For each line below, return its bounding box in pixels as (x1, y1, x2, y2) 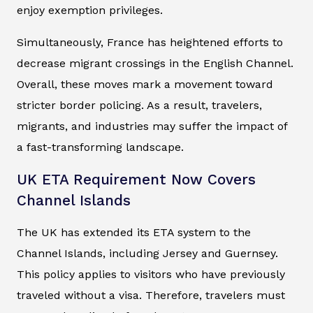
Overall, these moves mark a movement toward (17, 78, 273, 92)
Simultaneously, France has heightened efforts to (17, 36, 283, 50)
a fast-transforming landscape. (17, 140, 184, 154)
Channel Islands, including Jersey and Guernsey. (17, 247, 278, 261)
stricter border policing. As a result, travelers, (17, 99, 262, 112)
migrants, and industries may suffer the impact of (17, 119, 287, 133)
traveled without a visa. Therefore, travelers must (17, 289, 285, 303)
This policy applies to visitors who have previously (17, 268, 285, 282)
